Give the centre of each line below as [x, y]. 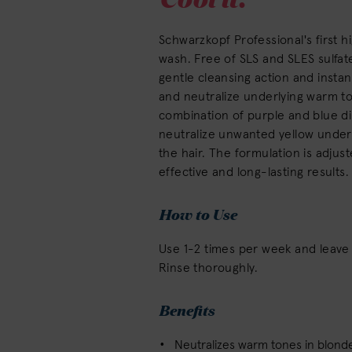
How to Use [198, 214]
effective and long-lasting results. [254, 172]
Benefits [187, 310]
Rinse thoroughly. [209, 268]
